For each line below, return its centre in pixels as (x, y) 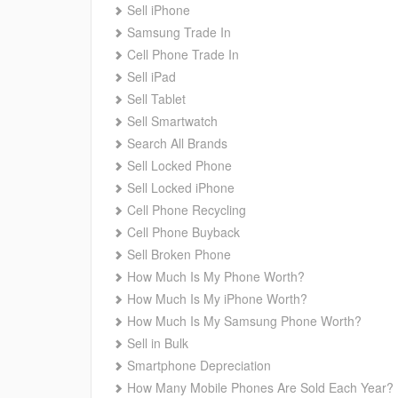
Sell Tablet (156, 98)
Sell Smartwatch (172, 120)
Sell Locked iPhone (181, 187)
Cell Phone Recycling (187, 209)
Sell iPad (151, 76)
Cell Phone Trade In (183, 54)
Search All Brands (177, 143)
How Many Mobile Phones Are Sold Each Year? (260, 387)
